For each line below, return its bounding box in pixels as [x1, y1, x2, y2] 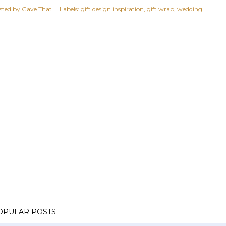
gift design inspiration [81, 5, 144, 13]
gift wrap [147, 5, 174, 13]
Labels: [60, 5, 79, 13]
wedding [177, 5, 202, 13]
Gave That [22, 5, 52, 13]
